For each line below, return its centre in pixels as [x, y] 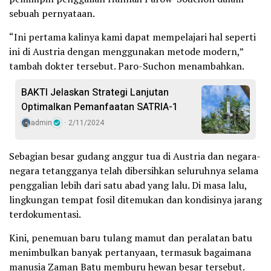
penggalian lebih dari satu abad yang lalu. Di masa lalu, [128, 185]
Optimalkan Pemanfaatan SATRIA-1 [100, 107]
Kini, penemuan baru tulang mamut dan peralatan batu [131, 238]
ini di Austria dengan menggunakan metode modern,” [126, 51]
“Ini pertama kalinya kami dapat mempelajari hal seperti [132, 37]
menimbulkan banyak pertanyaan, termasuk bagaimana [130, 252]
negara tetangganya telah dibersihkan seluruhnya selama [134, 171]
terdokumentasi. [45, 214]
